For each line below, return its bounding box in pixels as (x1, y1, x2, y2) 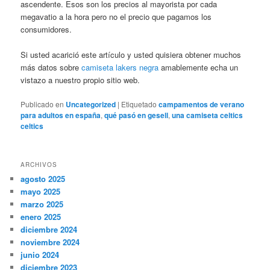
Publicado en (20, 99, 64, 110)
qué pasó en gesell (104, 110, 169, 121)
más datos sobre (20, 61, 82, 74)
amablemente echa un (159, 61, 239, 74)
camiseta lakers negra (81, 61, 159, 74)
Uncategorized (66, 99, 116, 110)
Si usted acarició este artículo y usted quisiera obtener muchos (20, 49, 242, 61)
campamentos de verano (159, 99, 245, 110)
